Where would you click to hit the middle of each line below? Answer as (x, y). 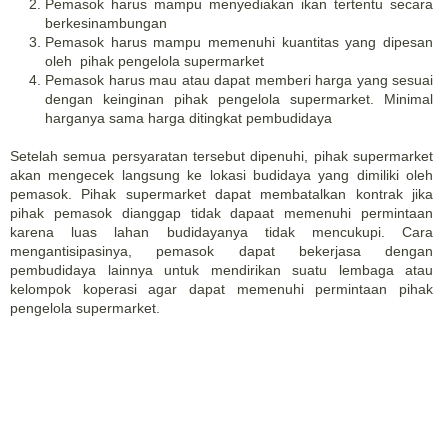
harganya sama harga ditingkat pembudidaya (188, 118)
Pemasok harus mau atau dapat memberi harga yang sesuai (239, 80)
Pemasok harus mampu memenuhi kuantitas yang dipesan (239, 42)
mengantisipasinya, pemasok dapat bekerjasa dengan (221, 251)
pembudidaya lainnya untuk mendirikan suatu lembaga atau (221, 270)
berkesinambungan (106, 23)
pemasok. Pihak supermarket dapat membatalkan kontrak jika (221, 194)
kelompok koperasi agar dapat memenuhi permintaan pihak (221, 289)
